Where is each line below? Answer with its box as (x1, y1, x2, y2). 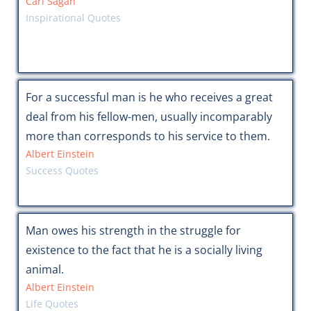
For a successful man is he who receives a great (25, 90, 273, 106)
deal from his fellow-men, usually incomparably (25, 109, 272, 125)
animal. (25, 262, 64, 278)
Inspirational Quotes (25, 11, 121, 25)
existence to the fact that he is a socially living (25, 242, 262, 258)
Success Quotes (25, 164, 99, 178)
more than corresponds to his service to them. (25, 128, 270, 144)
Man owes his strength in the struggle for (25, 223, 241, 239)
